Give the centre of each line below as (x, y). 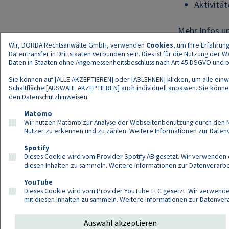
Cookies (160, 45)
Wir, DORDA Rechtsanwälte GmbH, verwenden (77, 45)
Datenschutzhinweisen (55, 97)
